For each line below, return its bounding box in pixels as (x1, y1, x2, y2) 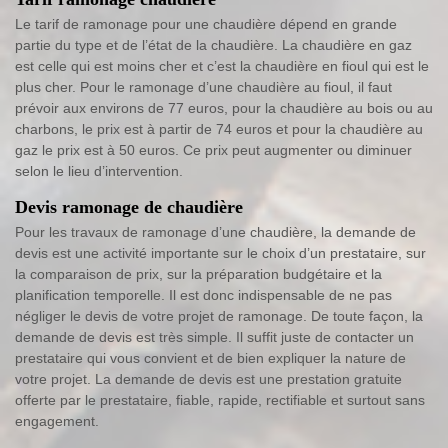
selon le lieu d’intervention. (15, 163, 183, 180)
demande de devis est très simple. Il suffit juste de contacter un (15, 329, 414, 346)
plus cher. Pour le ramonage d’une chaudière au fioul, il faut (15, 79, 392, 96)
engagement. (15, 413, 99, 430)
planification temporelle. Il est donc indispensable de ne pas (15, 287, 392, 304)
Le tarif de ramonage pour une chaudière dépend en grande (15, 16, 397, 33)
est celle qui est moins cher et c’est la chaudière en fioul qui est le (15, 58, 429, 75)
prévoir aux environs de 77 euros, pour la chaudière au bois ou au (15, 100, 433, 117)
